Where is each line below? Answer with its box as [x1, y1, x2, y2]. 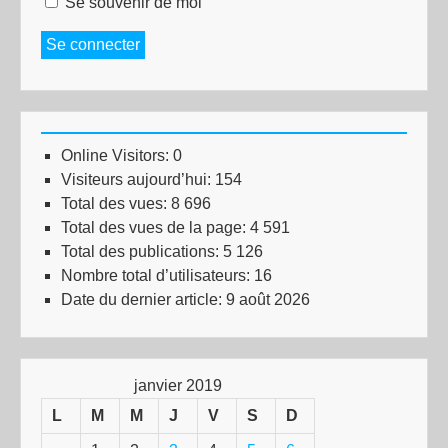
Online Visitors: [61, 147, 173, 164]
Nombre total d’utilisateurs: [61, 267, 254, 284]
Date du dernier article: [61, 291, 226, 308]
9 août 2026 [226, 291, 310, 308]
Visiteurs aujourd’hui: [61, 171, 215, 188]
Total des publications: [61, 243, 223, 260]
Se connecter [46, 36, 140, 53]
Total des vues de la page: [61, 219, 250, 236]
